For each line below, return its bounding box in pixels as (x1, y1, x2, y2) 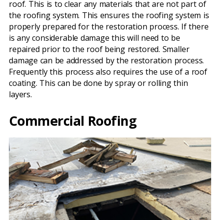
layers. (9, 89, 32, 100)
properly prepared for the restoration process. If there (9, 21, 209, 32)
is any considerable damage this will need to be (9, 32, 180, 43)
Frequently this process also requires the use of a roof (9, 66, 207, 77)
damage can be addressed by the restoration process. (9, 55, 204, 66)
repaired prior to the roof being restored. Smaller (9, 44, 190, 55)
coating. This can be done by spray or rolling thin (9, 78, 188, 88)
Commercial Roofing (9, 111, 137, 130)
